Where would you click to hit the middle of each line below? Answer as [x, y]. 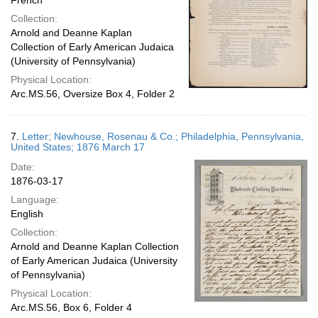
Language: [35, 199]
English [27, 214]
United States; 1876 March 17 [78, 147]
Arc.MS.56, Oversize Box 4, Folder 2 [93, 94]
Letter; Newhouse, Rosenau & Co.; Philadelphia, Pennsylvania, [163, 136]
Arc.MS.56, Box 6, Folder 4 [71, 307]
